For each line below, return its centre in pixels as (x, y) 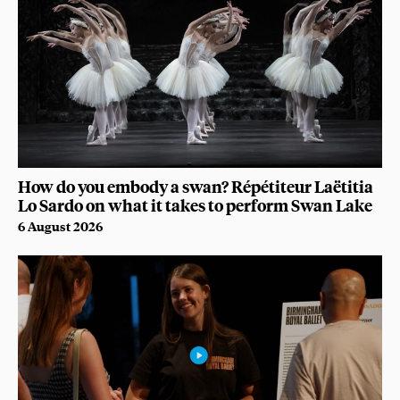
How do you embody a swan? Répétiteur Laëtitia (196, 186)
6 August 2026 (60, 225)
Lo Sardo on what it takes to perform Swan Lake (195, 204)
